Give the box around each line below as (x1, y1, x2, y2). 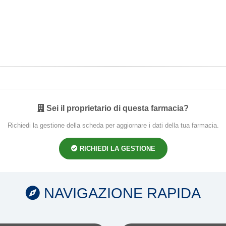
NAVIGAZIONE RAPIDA (39, 185, 201, 201)
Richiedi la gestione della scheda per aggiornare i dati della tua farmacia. (7, 121, 219, 129)
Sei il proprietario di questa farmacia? (46, 103, 189, 112)
